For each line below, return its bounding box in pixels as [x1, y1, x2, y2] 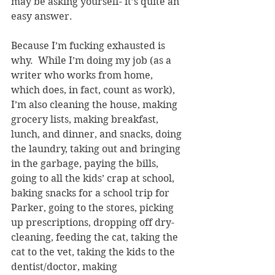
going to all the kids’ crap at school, [11, 172, 177, 184]
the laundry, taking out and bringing [11, 142, 183, 155]
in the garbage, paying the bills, [11, 157, 161, 169]
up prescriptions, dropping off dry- [11, 216, 174, 228]
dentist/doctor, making [11, 260, 120, 273]
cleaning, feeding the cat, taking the [11, 231, 180, 243]
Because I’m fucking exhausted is [11, 39, 168, 52]
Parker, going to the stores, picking [11, 201, 176, 214]
